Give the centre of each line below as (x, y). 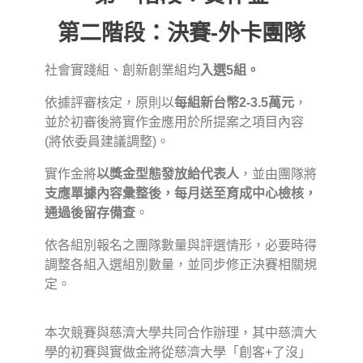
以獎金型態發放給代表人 (168, 174)
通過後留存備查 (90, 213)
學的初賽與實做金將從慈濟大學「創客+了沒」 (178, 352)
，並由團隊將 (278, 174)
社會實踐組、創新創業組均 (122, 70)
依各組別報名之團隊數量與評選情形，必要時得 (181, 246)
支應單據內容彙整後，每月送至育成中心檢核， (181, 194)
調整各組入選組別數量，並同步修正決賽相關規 (181, 265)
